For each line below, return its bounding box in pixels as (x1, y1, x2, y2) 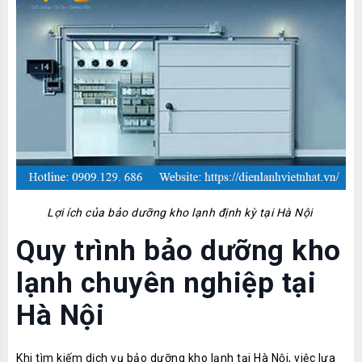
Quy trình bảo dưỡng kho (16, 234, 341, 267)
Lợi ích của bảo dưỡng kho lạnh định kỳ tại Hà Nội (47, 206, 315, 219)
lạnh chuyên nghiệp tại (16, 267, 316, 300)
